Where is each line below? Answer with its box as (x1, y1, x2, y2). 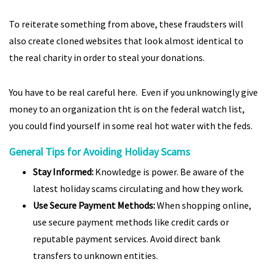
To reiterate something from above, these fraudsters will (9, 18, 243, 30)
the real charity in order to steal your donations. (9, 51, 205, 63)
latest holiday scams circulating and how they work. (33, 182, 243, 194)
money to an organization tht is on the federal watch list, (9, 103, 245, 115)
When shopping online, (155, 199, 251, 211)
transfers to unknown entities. (33, 249, 158, 261)
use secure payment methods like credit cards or (33, 216, 229, 228)
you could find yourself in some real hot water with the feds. (9, 120, 252, 132)
